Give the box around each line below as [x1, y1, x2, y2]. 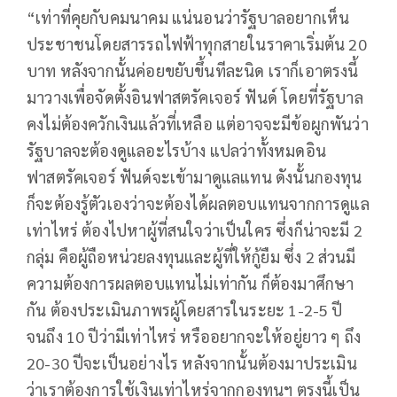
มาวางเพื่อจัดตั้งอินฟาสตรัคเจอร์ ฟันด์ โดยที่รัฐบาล [27, 87, 363, 108]
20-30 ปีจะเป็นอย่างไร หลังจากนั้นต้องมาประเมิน [27, 353, 357, 374]
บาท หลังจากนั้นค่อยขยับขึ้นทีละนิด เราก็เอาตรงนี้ [27, 60, 359, 82]
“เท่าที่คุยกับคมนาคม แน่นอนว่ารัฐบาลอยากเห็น [27, 7, 350, 28]
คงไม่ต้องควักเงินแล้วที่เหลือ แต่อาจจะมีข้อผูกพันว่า [27, 113, 369, 135]
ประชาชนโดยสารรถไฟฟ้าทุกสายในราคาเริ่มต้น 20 [27, 34, 367, 55]
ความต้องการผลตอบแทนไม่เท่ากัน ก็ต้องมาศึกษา [27, 273, 354, 294]
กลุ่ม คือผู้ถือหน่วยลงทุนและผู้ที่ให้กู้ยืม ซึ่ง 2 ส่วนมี [27, 246, 356, 268]
